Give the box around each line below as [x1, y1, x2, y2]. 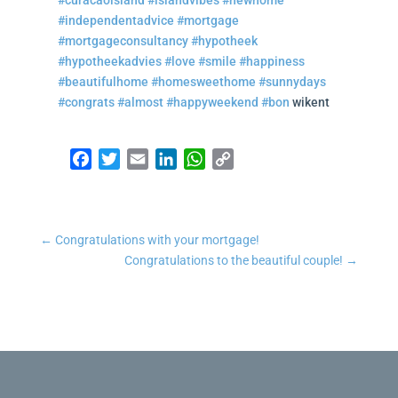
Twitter [119, 151, 182, 168]
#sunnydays [258, 75, 326, 90]
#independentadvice [57, 13, 174, 28]
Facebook [91, 151, 163, 168]
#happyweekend [165, 95, 259, 110]
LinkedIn [176, 151, 248, 168]
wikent [289, 95, 330, 110]
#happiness [238, 54, 305, 69]
